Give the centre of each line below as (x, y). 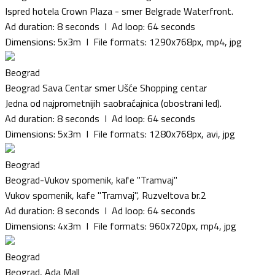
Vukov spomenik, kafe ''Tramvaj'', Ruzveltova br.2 (106, 195)
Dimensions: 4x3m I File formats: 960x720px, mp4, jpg (121, 226)
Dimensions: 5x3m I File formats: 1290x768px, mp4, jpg (123, 41)
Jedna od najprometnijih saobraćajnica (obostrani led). (113, 103)
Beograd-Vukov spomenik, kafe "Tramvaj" (91, 180)
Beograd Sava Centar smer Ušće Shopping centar (106, 87)
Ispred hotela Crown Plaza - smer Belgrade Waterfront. (119, 11)
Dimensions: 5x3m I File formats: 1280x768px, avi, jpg (120, 134)
